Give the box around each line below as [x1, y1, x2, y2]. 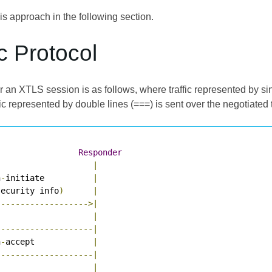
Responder [78, 147, 122, 157]
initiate [5, 172, 93, 183]
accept [5, 236, 93, 246]
